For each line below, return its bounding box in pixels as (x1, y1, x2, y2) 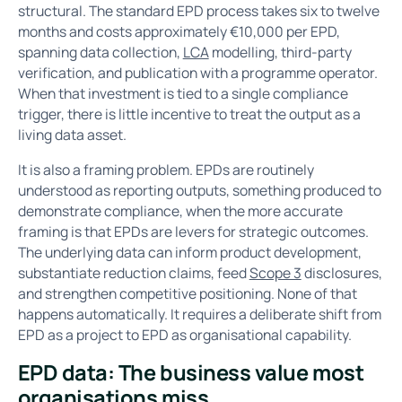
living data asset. (17, 125, 127, 145)
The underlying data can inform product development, (17, 242, 362, 263)
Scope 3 (249, 263, 301, 284)
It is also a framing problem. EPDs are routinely (17, 160, 314, 180)
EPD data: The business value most (17, 357, 364, 387)
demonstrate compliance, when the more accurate (17, 201, 343, 222)
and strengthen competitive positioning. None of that (17, 284, 357, 304)
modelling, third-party (208, 42, 352, 63)
